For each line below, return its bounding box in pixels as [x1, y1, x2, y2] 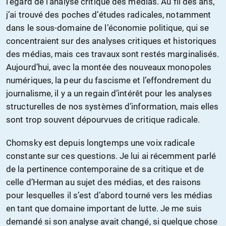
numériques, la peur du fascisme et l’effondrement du [6, 75, 211, 86]
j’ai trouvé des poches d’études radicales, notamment [6, 10, 211, 20]
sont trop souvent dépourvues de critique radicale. [6, 115, 200, 125]
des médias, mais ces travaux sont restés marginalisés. [6, 49, 219, 60]
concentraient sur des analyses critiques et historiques [6, 36, 217, 46]
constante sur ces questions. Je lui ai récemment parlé [6, 151, 216, 161]
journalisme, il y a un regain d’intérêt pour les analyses [6, 88, 212, 99]
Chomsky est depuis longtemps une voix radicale [6, 138, 195, 148]
